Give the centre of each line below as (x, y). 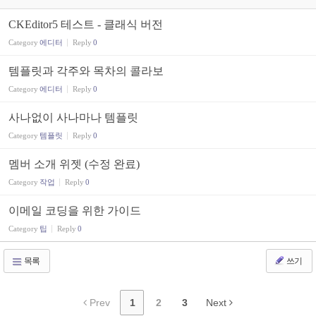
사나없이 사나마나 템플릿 (73, 117)
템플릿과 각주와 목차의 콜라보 (86, 71)
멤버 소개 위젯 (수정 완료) (74, 164)
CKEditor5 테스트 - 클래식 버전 (86, 24)
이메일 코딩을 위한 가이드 (75, 211)
